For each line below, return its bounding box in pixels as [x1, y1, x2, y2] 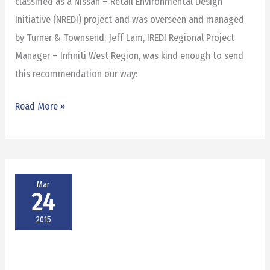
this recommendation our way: [15, 67, 138, 80]
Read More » [15, 101, 66, 113]
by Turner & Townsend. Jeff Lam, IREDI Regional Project [15, 31, 235, 43]
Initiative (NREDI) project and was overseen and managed [15, 13, 245, 25]
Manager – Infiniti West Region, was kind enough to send [15, 49, 244, 61]
